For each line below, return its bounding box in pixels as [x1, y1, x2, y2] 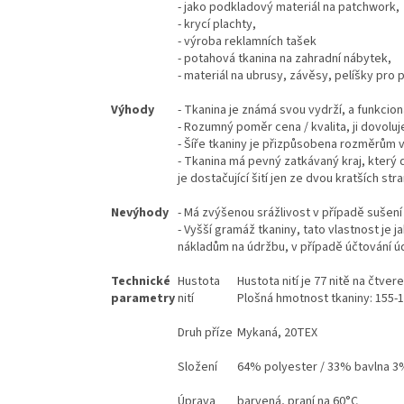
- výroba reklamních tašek [178, 32, 319, 50]
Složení [178, 357, 217, 376]
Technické [111, 271, 170, 290]
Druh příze [178, 323, 233, 342]
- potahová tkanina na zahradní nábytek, [178, 49, 391, 68]
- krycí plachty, [178, 14, 256, 33]
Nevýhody [111, 203, 169, 222]
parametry [111, 289, 175, 308]
